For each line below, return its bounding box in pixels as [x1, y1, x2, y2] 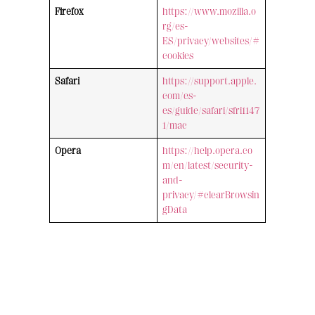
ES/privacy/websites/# [162, 35, 260, 48]
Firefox [55, 6, 84, 18]
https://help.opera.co [162, 145, 253, 157]
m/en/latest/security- [162, 160, 254, 172]
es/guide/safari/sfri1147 [162, 105, 260, 117]
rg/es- [162, 20, 189, 33]
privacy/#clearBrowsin [162, 189, 260, 202]
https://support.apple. [162, 75, 257, 88]
